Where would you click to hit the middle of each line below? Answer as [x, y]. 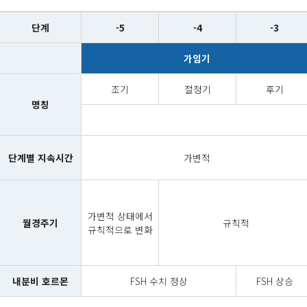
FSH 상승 [274, 281]
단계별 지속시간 [40, 158]
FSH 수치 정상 [159, 281]
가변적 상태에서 [120, 216]
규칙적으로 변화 [120, 230]
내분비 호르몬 [40, 281]
